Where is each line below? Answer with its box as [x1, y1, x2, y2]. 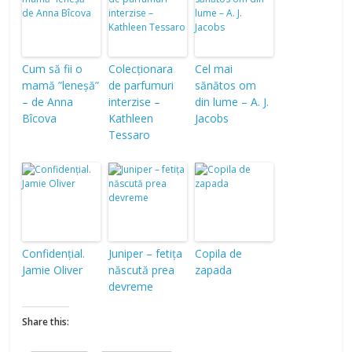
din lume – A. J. [195, 94, 269, 109]
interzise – [108, 94, 161, 109]
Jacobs [195, 111, 229, 126]
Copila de [195, 246, 243, 261]
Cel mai [195, 61, 233, 76]
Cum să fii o [22, 61, 83, 76]
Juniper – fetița [108, 246, 183, 261]
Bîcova [22, 111, 57, 126]
